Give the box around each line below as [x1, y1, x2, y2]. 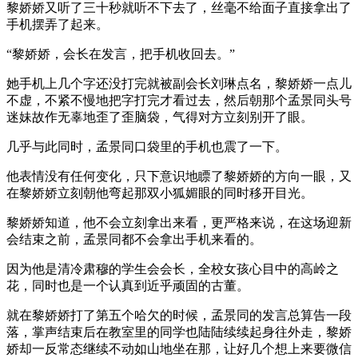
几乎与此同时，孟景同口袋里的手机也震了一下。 [6, 139, 288, 153]
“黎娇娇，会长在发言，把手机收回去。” [6, 46, 235, 61]
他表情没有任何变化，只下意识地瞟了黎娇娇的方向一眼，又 [6, 169, 352, 183]
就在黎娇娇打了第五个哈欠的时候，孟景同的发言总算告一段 [6, 308, 352, 322]
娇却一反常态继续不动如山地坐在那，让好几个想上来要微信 [6, 341, 352, 356]
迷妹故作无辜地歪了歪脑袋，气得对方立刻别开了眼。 [6, 109, 313, 124]
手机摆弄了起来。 [6, 17, 109, 31]
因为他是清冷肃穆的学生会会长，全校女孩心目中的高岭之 [6, 261, 339, 276]
